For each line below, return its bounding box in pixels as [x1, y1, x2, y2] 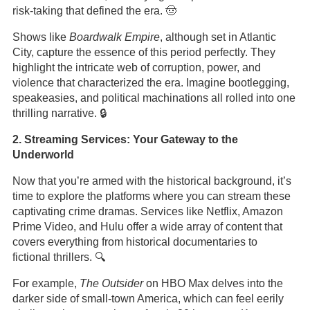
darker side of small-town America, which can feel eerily [12, 293, 284, 304]
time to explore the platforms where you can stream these [12, 190, 291, 202]
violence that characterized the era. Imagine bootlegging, [12, 77, 289, 89]
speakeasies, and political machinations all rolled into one [12, 92, 295, 104]
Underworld [12, 149, 74, 161]
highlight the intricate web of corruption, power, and [12, 62, 261, 73]
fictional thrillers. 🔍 [12, 251, 105, 263]
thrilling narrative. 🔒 [12, 107, 107, 119]
